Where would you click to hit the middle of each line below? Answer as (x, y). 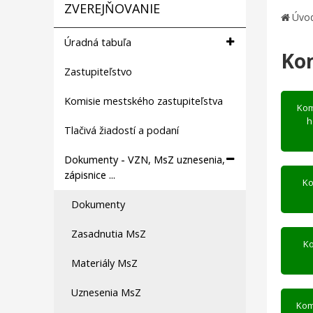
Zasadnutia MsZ (109, 234)
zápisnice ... (90, 175)
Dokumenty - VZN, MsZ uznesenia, (145, 160)
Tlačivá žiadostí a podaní (122, 130)
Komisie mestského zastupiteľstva (144, 101)
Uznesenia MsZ (106, 292)
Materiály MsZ (104, 263)
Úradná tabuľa (98, 42)
